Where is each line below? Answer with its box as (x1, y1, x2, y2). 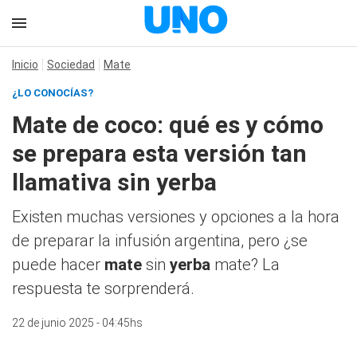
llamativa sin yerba (12, 168, 217, 196)
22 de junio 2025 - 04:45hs (12, 316, 143, 329)
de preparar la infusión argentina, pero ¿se (12, 231, 308, 250)
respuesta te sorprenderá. (12, 279, 194, 298)
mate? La (210, 255, 280, 274)
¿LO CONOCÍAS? (12, 87, 93, 99)
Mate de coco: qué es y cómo (12, 111, 324, 139)
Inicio (12, 58, 38, 71)
